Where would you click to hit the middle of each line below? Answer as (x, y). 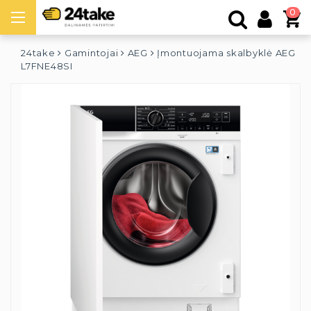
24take (38, 53)
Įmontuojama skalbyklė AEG (226, 53)
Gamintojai (91, 53)
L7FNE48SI (47, 66)
